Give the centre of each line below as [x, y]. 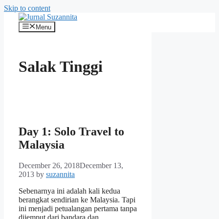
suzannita [60, 175]
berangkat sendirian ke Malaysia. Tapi [77, 200]
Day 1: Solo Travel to [71, 132]
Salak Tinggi [61, 66]
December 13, [101, 166]
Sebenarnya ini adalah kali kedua [69, 191]
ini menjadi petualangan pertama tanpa [78, 209]
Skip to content [27, 8]
